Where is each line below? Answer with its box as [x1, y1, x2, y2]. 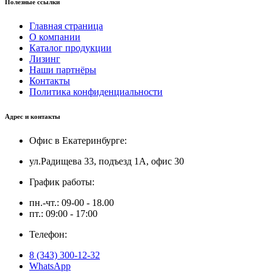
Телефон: [29, 229, 67, 239]
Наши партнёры [29, 64, 96, 75]
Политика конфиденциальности [29, 86, 163, 97]
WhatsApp [29, 260, 71, 271]
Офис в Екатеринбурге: [29, 135, 127, 146]
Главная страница [29, 20, 103, 31]
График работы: [29, 176, 94, 187]
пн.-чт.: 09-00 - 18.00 [29, 197, 114, 208]
